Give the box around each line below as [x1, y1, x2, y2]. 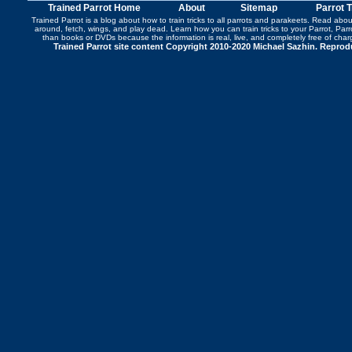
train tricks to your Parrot [243, 24, 331, 33]
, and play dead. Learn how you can [108, 24, 243, 33]
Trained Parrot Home [47, 2, 141, 13]
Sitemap [240, 2, 277, 13]
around [35, 24, 60, 33]
